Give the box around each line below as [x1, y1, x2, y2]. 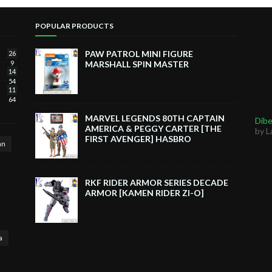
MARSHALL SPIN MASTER [84, 59, 189, 69]
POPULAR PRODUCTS [35, 21, 114, 30]
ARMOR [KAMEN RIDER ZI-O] [84, 188, 204, 198]
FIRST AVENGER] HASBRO [84, 134, 191, 144]
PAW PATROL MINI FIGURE [84, 49, 193, 59]
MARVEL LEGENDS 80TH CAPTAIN [84, 113, 225, 123]
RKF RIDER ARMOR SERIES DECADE [84, 177, 228, 188]
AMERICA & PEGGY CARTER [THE [84, 123, 222, 134]
